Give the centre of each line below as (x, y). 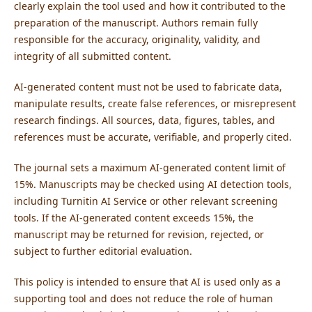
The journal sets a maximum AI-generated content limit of (149, 168)
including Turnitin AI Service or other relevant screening (146, 201)
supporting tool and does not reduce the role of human (143, 299)
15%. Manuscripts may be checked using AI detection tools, (153, 185)
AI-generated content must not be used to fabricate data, (148, 87)
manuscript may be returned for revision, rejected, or (139, 235)
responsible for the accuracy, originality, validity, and (137, 39)
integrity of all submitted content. (92, 56)
